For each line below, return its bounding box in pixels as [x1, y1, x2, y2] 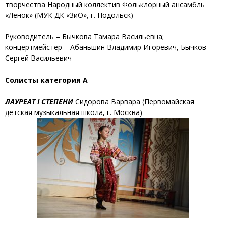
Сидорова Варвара [75, 96, 142, 106]
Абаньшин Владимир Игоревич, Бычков [70, 42, 206, 52]
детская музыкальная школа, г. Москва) [5, 107, 142, 117]
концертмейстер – [5, 42, 68, 52]
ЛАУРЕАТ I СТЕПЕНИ [5, 96, 73, 106]
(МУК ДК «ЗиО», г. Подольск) [33, 10, 133, 20]
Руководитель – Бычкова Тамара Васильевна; [5, 32, 164, 42]
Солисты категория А [5, 75, 88, 85]
